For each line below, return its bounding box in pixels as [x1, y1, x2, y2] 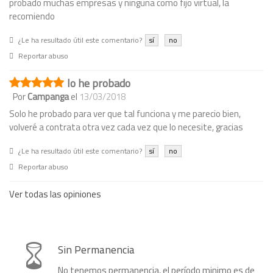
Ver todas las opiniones [9, 187, 101, 202]
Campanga [27, 90, 69, 104]
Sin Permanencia [58, 241, 135, 258]
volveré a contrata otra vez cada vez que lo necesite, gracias [9, 120, 243, 135]
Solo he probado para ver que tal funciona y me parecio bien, [9, 107, 241, 121]
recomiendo [9, 9, 55, 24]
